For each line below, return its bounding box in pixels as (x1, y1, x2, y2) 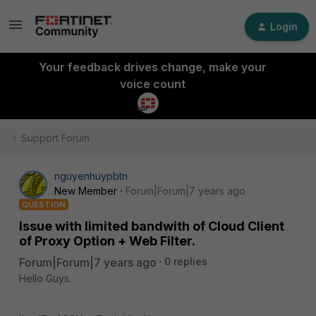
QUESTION (22, 200, 66, 209)
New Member (54, 185, 117, 197)
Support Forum (21, 132, 90, 144)
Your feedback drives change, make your (38, 60, 267, 74)
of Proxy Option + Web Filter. (19, 233, 195, 248)
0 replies (164, 255, 207, 267)
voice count (119, 77, 186, 91)
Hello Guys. (19, 272, 71, 284)
